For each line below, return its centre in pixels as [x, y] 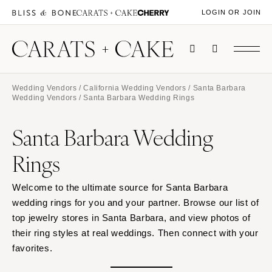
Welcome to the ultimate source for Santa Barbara [120, 188]
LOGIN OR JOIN [231, 12]
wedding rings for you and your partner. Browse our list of [136, 203]
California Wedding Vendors [135, 88]
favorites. [32, 248]
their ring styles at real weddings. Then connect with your [135, 233]
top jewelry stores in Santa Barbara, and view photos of [131, 218]
